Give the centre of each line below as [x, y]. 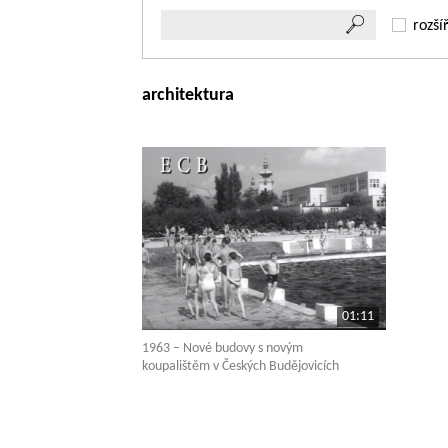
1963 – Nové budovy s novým [222, 348]
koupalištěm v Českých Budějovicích [240, 366]
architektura [188, 95]
